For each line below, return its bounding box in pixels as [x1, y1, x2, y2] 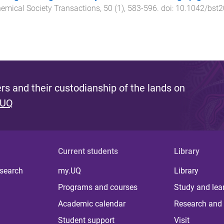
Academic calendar [58, 198, 126, 208]
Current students [58, 146, 118, 156]
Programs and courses [58, 182, 138, 192]
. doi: [156, 3, 175, 13]
